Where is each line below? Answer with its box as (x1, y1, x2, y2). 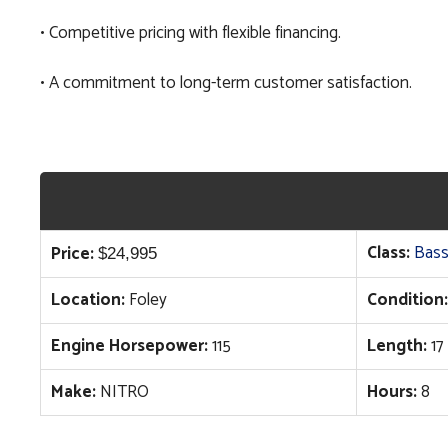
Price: (51, 240, 94, 269)
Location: (51, 286, 125, 315)
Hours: (366, 378, 417, 407)
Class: (366, 239, 410, 268)
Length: (366, 332, 427, 361)
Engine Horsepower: (51, 332, 208, 361)
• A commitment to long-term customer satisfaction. (40, 69, 412, 98)
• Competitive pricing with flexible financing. (40, 18, 341, 47)
